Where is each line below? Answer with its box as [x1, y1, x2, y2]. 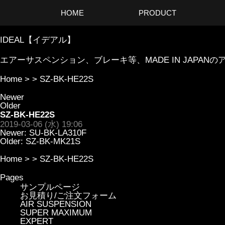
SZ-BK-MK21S [26, 137, 80, 146]
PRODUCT [138, 9, 176, 17]
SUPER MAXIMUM [20, 208, 92, 217]
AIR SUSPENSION [20, 199, 91, 209]
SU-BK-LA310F [29, 128, 86, 138]
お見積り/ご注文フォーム [20, 191, 117, 200]
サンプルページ [20, 182, 80, 192]
